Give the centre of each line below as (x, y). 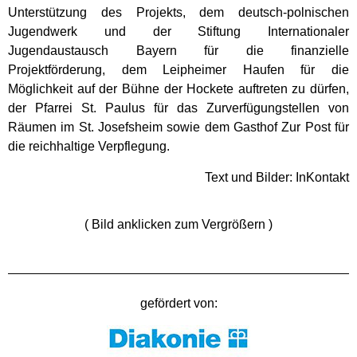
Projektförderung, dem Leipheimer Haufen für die (178, 70)
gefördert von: (178, 304)
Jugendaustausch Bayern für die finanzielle (178, 51)
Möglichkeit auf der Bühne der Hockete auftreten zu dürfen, (178, 89)
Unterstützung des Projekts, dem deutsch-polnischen (178, 13)
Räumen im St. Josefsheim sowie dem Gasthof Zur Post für (178, 127)
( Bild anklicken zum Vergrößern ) (178, 224)
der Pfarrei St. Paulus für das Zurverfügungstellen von (178, 108)
